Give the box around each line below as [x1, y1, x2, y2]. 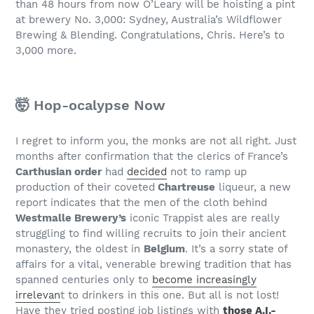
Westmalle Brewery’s [15, 211, 126, 224]
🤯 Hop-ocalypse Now [15, 97, 165, 114]
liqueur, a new [215, 180, 291, 193]
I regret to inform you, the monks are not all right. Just [15, 134, 296, 147]
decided [127, 165, 167, 178]
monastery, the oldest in [15, 242, 144, 255]
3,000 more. [15, 44, 76, 57]
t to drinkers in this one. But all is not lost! [60, 288, 279, 301]
